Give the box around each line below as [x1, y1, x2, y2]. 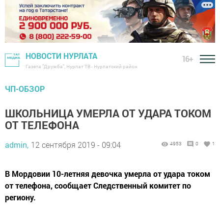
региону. [5, 192, 36, 203]
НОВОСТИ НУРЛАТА [26, 51, 97, 61]
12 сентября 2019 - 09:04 [31, 139, 121, 150]
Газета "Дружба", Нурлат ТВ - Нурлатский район [26, 63, 137, 70]
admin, [5, 139, 28, 150]
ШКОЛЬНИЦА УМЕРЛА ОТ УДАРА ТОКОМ [5, 106, 211, 121]
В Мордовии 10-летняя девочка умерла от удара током [5, 168, 210, 179]
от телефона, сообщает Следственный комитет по [5, 180, 191, 191]
